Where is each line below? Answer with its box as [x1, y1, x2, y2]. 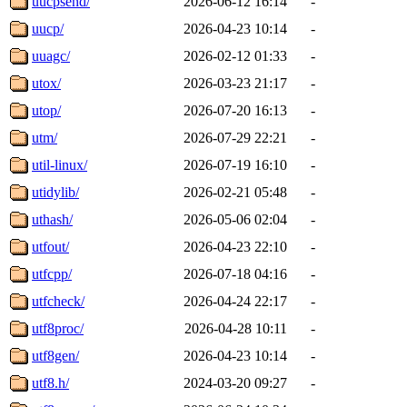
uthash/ [32, 211, 73, 227]
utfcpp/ [32, 265, 72, 282]
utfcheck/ [32, 293, 84, 309]
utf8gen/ [32, 347, 79, 363]
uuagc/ [32, 47, 70, 64]
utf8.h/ [32, 374, 69, 391]
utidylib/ [32, 184, 79, 200]
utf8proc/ [32, 320, 84, 336]
